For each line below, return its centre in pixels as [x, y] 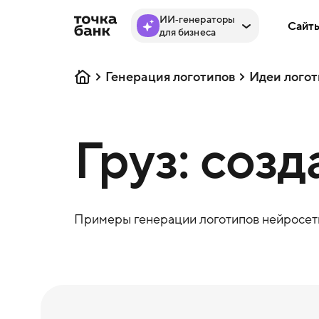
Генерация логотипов [170, 77]
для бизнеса [188, 32]
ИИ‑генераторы [197, 19]
